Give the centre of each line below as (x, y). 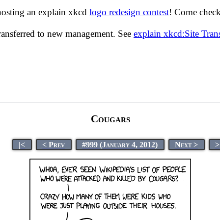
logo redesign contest (129, 12)
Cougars (110, 119)
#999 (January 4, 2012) (120, 144)
